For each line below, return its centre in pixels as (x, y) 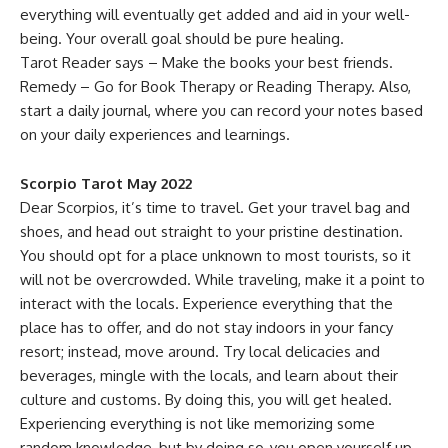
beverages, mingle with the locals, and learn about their (209, 375)
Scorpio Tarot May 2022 (106, 183)
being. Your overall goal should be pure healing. (182, 38)
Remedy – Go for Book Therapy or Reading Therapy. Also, (215, 86)
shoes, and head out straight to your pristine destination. (211, 231)
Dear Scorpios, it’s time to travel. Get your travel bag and (215, 207)
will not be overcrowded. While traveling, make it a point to (222, 279)
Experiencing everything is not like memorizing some (197, 423)
